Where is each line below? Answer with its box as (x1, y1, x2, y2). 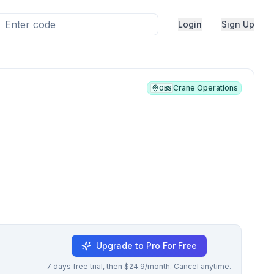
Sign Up (221, 19, 254, 29)
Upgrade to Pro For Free (95, 240, 197, 251)
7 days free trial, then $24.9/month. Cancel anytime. (46, 262, 231, 271)
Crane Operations (173, 83, 238, 92)
